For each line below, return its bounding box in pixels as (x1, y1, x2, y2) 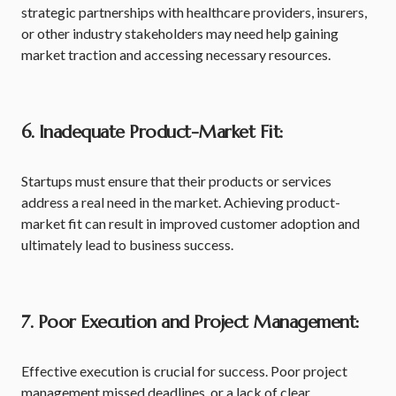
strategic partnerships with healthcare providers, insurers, (21, 4, 367, 20)
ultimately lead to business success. (21, 236, 233, 253)
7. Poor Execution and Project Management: (21, 311, 360, 333)
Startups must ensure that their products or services (21, 172, 331, 189)
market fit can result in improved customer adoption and (21, 215, 360, 232)
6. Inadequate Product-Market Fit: (21, 121, 284, 143)
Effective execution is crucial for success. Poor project (21, 362, 347, 379)
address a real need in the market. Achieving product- (21, 194, 340, 210)
